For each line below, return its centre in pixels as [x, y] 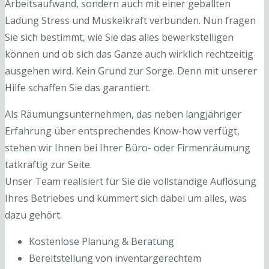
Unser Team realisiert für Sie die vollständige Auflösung [131, 182]
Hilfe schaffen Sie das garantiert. [78, 88]
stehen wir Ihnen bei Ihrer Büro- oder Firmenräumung [128, 148]
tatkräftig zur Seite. [48, 165]
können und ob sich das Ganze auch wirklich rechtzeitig [129, 54]
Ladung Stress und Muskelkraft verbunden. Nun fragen [130, 21]
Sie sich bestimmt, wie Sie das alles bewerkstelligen [119, 38]
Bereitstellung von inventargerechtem [115, 258]
